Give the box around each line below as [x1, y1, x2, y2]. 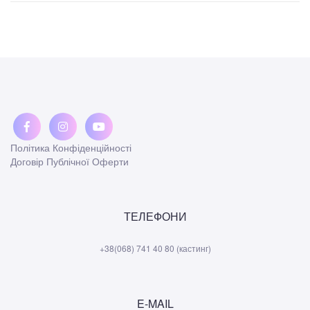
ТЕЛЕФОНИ [123, 208, 187, 225]
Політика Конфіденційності [10, 140, 131, 155]
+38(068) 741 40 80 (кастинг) [99, 242, 211, 255]
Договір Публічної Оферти [10, 154, 129, 169]
